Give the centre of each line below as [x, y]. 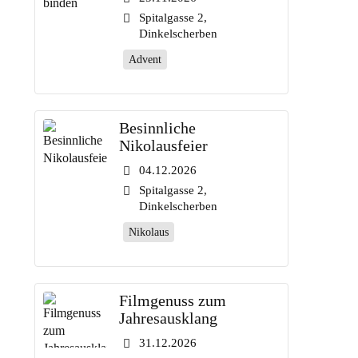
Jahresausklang [168, 318]
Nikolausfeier [163, 145]
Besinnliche [157, 128]
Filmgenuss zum [172, 300]
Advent [145, 60]
